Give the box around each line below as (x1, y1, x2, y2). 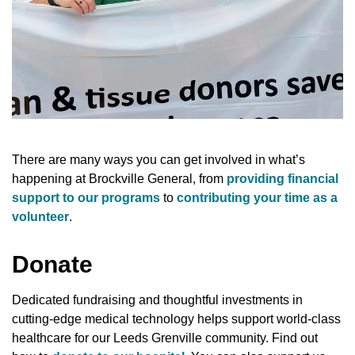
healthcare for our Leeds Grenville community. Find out (12, 331, 318, 345)
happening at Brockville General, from (12, 172, 227, 185)
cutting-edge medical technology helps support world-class (12, 312, 341, 326)
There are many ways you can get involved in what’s (12, 153, 305, 166)
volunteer (12, 210, 69, 223)
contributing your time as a (177, 191, 338, 204)
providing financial (227, 172, 338, 185)
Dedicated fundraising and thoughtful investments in (12, 293, 303, 307)
